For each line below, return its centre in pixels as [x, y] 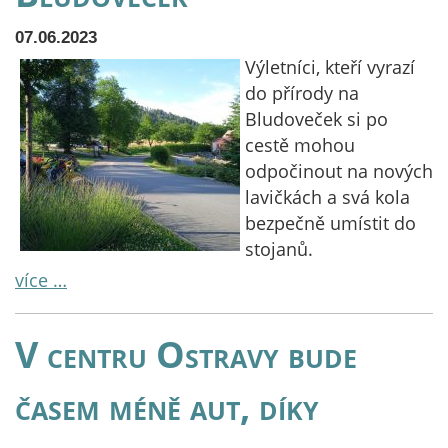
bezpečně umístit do [330, 223]
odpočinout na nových [339, 171]
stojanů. [281, 249]
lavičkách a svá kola [327, 197]
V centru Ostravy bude [186, 354]
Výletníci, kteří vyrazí [330, 67]
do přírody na [302, 93]
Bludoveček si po [316, 119]
